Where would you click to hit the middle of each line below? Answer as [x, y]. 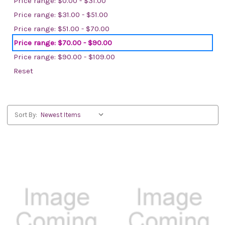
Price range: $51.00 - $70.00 [62, 29]
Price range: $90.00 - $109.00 [64, 57]
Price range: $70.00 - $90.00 [63, 43]
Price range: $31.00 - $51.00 [61, 15]
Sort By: [26, 115]
